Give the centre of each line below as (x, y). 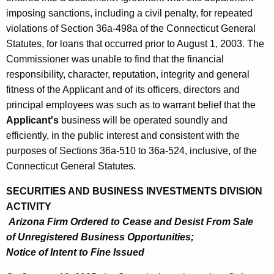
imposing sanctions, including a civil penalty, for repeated (129, 13)
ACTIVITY (29, 207)
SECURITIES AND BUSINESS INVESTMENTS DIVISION (134, 191)
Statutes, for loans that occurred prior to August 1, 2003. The (135, 44)
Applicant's (32, 120)
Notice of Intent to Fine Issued (75, 253)
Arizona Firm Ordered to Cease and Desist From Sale (130, 222)
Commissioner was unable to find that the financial (115, 59)
